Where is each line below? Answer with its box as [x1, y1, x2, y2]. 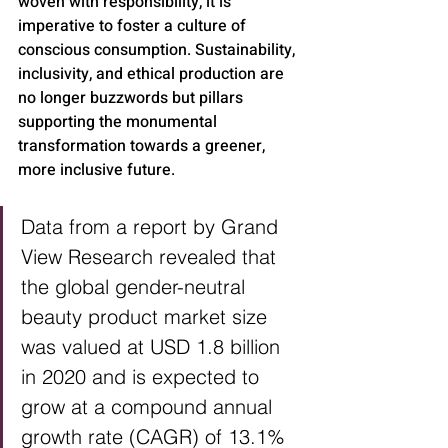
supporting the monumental [18, 109, 221, 134]
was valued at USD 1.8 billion [21, 333, 286, 359]
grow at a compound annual [21, 393, 278, 419]
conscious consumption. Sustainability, [18, 37, 299, 62]
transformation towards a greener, [18, 133, 269, 158]
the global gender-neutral [21, 273, 251, 299]
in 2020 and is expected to [21, 363, 265, 389]
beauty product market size [21, 303, 273, 329]
